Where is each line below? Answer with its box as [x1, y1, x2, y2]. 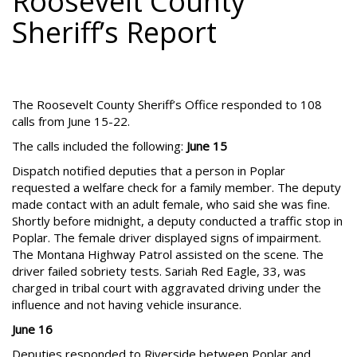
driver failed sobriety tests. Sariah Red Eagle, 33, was [12, 263, 306, 279]
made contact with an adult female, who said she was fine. [12, 196, 330, 212]
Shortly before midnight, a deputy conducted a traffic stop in [12, 213, 343, 229]
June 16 [12, 321, 53, 337]
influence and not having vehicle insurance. [12, 296, 241, 312]
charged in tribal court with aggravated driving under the [12, 280, 321, 296]
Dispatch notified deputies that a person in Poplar [12, 163, 285, 178]
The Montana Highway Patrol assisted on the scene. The [12, 246, 324, 262]
